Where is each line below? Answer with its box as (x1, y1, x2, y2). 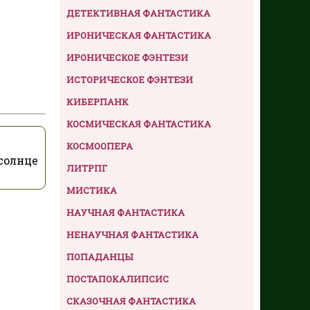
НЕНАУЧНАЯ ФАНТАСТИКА (66, 228, 199, 241)
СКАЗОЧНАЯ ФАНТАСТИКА (66, 294, 196, 307)
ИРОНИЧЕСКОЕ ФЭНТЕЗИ (66, 51, 188, 64)
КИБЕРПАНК (66, 95, 129, 108)
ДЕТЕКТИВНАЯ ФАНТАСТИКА (66, 6, 210, 19)
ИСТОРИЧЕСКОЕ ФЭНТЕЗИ (66, 73, 193, 86)
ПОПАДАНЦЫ (66, 250, 133, 263)
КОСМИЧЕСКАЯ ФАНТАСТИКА (66, 117, 211, 130)
